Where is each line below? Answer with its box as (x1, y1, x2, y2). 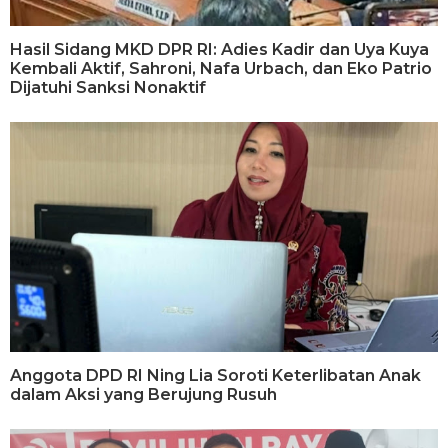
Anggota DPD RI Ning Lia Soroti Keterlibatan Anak (10, 366, 421, 386)
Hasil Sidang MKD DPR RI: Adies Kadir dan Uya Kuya (10, 39, 429, 59)
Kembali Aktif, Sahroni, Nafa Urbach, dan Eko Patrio (10, 58, 432, 78)
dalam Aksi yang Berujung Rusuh (10, 385, 277, 405)
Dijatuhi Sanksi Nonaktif (10, 77, 206, 97)
